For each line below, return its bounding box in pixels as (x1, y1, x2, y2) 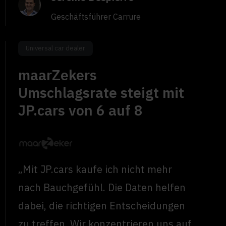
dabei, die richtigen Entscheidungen (18, 198, 186, 212)
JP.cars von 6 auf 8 (18, 101, 143, 120)
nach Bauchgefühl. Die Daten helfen (18, 180, 186, 194)
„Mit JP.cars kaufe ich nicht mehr (18, 162, 173, 176)
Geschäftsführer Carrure (51, 12, 141, 22)
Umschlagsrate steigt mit (18, 83, 185, 102)
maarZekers (18, 66, 97, 85)
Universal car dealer (26, 44, 86, 53)
